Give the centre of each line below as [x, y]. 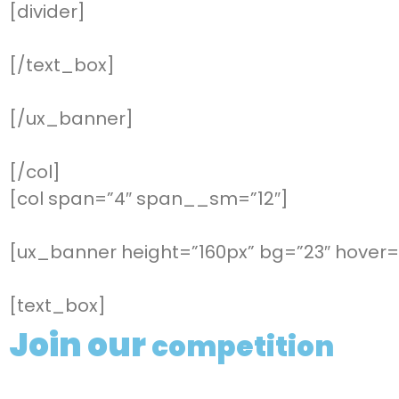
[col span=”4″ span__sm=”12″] [149, 199]
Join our [80, 346]
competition [243, 347]
